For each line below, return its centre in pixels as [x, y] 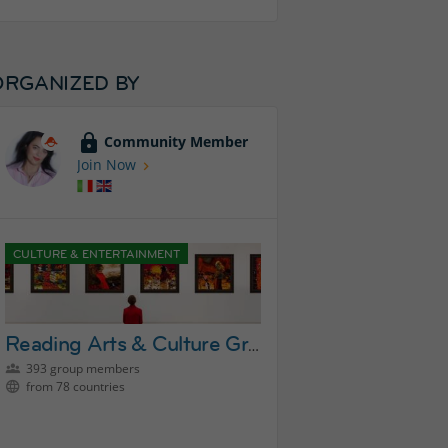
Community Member [176, 141]
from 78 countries [74, 386]
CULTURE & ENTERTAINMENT [96, 253]
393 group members [81, 368]
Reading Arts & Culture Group [254, 345]
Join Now [106, 164]
